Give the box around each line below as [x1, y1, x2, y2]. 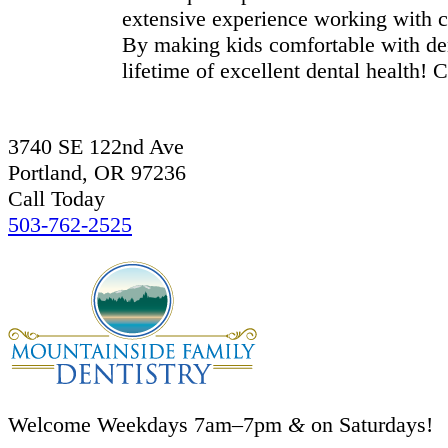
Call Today [8, 186, 105, 212]
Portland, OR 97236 [8, 160, 186, 186]
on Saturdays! [305, 411, 433, 437]
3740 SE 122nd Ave [8, 134, 184, 160]
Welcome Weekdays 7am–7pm [8, 411, 288, 437]
